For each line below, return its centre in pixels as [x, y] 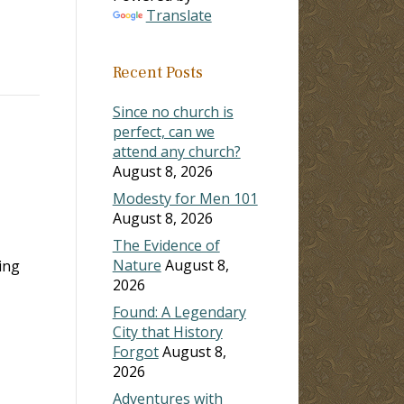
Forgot [135, 351]
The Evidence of [166, 245]
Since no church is [173, 111]
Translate [179, 15]
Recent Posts [157, 72]
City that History [167, 331]
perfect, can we [163, 131]
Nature [137, 265]
